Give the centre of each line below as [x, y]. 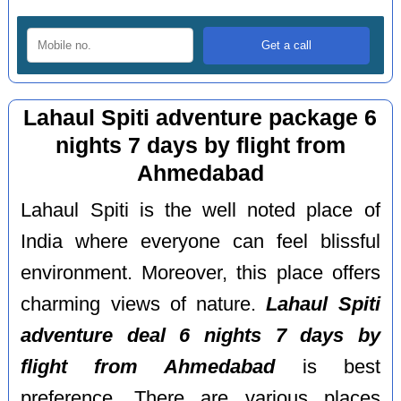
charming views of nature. [144, 304]
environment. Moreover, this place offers [200, 273]
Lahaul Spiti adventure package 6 [200, 118]
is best [328, 367]
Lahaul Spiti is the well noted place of [200, 210]
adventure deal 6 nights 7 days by [200, 335]
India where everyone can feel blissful [200, 241]
